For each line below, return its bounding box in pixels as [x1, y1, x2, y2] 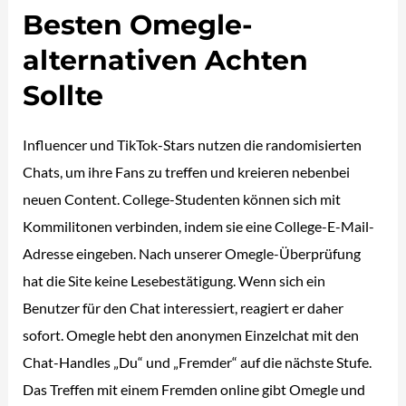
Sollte [23, 78, 104, 112]
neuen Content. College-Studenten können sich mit [23, 189, 342, 208]
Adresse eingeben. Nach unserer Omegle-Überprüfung [23, 244, 362, 262]
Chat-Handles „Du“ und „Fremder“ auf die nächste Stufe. [23, 353, 372, 371]
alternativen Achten [23, 43, 309, 77]
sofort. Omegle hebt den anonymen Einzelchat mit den [23, 325, 360, 343]
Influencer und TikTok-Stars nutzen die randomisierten [23, 135, 362, 153]
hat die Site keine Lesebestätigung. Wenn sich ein [23, 271, 326, 289]
